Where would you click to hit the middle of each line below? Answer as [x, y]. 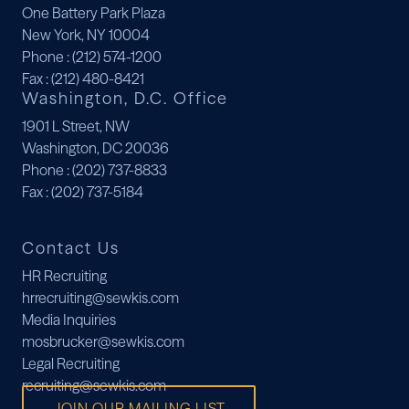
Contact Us [71, 248]
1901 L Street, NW [76, 126]
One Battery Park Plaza [94, 13]
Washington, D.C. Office [125, 98]
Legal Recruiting [71, 363]
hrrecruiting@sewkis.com [100, 298]
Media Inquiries [69, 320]
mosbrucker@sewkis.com [103, 341]
